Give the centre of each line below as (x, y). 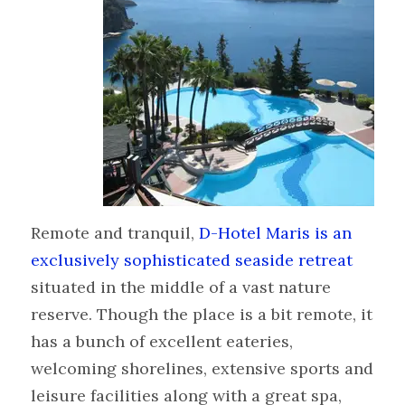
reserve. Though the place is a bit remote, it (202, 315)
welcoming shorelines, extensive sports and (202, 369)
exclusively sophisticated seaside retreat (192, 260)
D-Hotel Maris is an (273, 233)
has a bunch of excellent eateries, (162, 342)
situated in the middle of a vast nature (181, 287)
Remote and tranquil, (113, 233)
